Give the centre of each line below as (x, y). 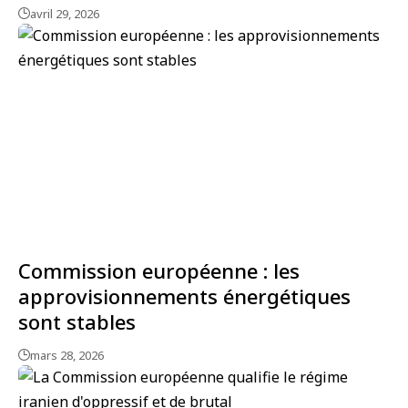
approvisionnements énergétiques (184, 296)
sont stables (77, 322)
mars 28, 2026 (67, 356)
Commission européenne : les (159, 271)
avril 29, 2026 (65, 14)
